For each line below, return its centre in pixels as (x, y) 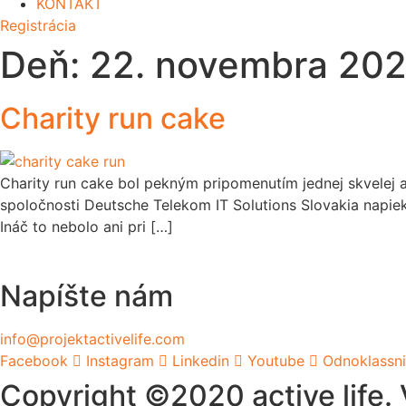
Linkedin (201, 361)
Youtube (276, 361)
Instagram (120, 361)
